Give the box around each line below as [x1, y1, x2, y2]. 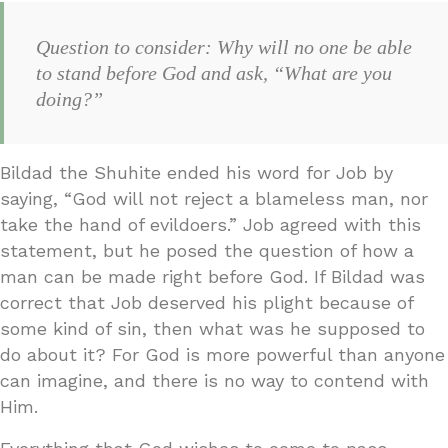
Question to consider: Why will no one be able [36, 35, 412, 58]
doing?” [36, 87, 103, 110]
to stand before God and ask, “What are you [36, 61, 392, 84]
